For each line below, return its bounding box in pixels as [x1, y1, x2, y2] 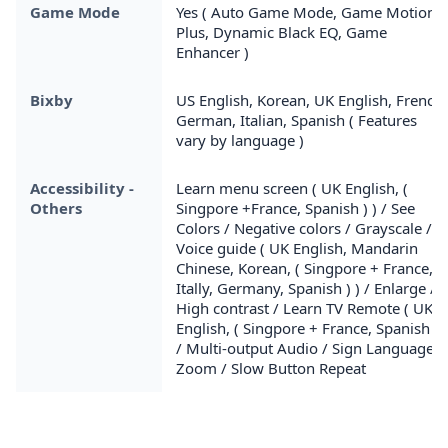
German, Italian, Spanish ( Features [176, 109, 417, 130]
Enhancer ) [176, 41, 249, 62]
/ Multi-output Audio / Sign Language [176, 337, 434, 358]
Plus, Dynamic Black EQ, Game [176, 21, 387, 42]
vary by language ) [176, 129, 304, 150]
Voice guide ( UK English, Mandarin [176, 237, 418, 258]
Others [30, 197, 82, 218]
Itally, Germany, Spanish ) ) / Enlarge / [176, 277, 436, 298]
